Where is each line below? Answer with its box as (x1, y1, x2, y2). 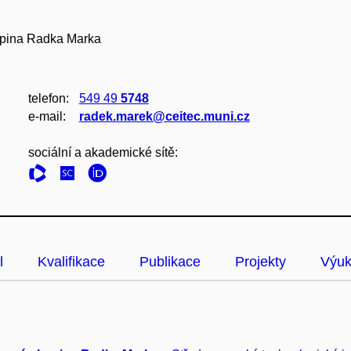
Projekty (235, 254, 286, 270)
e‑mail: (27, 110, 66, 123)
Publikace (139, 254, 201, 270)
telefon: (27, 92, 69, 105)
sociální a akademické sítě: (27, 146, 178, 159)
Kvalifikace (38, 254, 105, 270)
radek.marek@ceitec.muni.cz (78, 110, 250, 123)
